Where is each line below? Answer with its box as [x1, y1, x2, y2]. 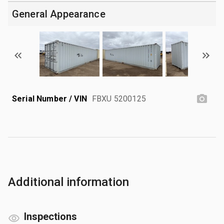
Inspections [24, 210, 77, 222]
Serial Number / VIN [12, 93, 87, 103]
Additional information [8, 174, 129, 189]
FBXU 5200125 [92, 93, 146, 103]
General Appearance [12, 7, 105, 20]
